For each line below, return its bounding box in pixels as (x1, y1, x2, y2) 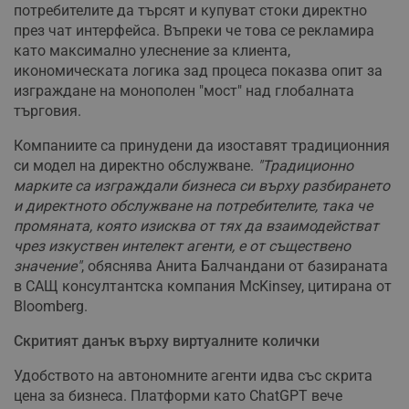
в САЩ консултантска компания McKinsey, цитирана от (14, 278, 392, 296)
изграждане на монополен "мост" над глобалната (14, 82, 354, 100)
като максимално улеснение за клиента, (14, 42, 290, 60)
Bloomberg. (14, 298, 88, 316)
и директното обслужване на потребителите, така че (14, 197, 372, 215)
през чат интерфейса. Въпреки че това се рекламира (14, 22, 374, 40)
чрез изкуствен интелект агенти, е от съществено (14, 237, 351, 256)
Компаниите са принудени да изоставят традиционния (14, 137, 390, 155)
